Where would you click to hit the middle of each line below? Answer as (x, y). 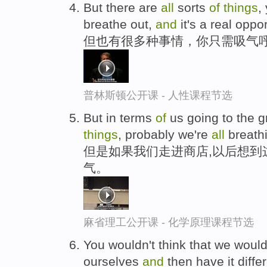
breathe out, (119, 24)
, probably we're (165, 135)
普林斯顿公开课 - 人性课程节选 (158, 96)
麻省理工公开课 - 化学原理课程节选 (169, 223)
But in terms (119, 118)
